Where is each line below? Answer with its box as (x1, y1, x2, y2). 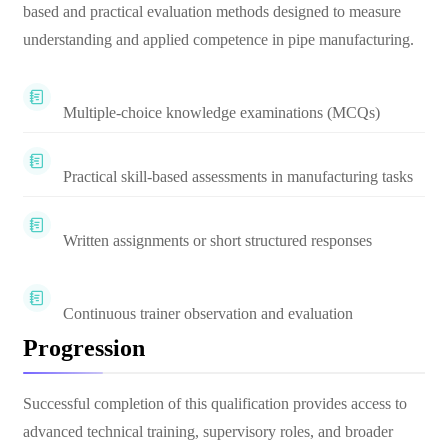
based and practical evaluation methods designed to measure (23, 3, 401, 20)
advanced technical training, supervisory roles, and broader (23, 423, 393, 440)
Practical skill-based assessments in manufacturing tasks (63, 168, 413, 185)
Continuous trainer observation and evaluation (63, 305, 353, 322)
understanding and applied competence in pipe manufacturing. (23, 31, 414, 48)
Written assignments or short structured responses (63, 232, 372, 249)
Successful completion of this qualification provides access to (23, 395, 407, 412)
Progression (23, 335, 145, 361)
